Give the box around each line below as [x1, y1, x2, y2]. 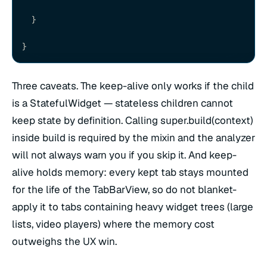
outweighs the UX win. [12, 235, 117, 249]
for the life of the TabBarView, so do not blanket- [12, 183, 237, 197]
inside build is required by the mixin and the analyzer [12, 131, 255, 145]
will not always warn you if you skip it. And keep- [12, 148, 237, 162]
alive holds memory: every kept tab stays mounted [12, 166, 249, 179]
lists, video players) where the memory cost [12, 218, 215, 231]
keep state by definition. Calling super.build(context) [12, 114, 253, 128]
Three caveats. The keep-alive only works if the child [12, 79, 254, 93]
